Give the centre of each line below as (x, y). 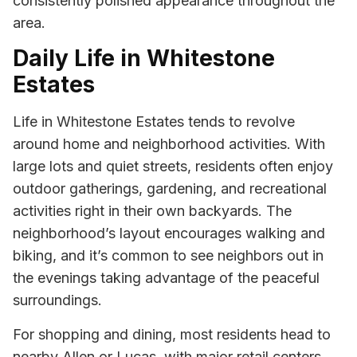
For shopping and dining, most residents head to (172, 334)
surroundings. (57, 300)
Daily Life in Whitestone (144, 59)
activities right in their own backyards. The (152, 211)
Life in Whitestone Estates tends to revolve (154, 122)
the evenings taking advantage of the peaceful (166, 278)
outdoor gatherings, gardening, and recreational (170, 189)
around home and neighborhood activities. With (169, 144)
